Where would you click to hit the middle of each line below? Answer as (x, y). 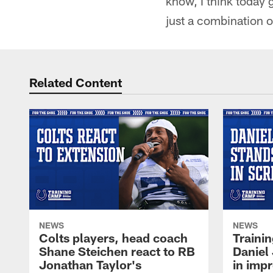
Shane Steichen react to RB (117, 251)
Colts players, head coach (113, 238)
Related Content (76, 82)
